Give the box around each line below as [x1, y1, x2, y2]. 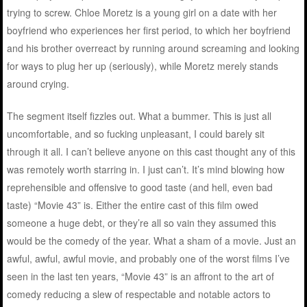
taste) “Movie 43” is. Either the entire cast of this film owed [7, 198, 259, 212]
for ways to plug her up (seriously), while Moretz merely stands [7, 59, 279, 73]
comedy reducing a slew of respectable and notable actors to [7, 287, 271, 302]
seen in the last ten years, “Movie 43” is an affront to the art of [7, 269, 275, 284]
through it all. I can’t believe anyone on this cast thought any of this [7, 145, 296, 159]
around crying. [7, 77, 70, 91]
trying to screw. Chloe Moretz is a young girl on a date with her [7, 5, 278, 20]
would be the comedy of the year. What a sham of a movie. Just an [7, 234, 297, 248]
